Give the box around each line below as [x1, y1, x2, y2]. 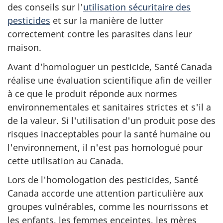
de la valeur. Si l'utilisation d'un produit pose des [7, 114, 216, 126]
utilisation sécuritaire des [83, 1, 191, 13]
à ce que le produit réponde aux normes [7, 87, 177, 100]
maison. [7, 41, 41, 53]
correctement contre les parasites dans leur [7, 28, 192, 40]
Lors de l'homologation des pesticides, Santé [7, 174, 198, 186]
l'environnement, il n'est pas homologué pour [7, 141, 203, 153]
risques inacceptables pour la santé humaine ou [7, 127, 211, 140]
